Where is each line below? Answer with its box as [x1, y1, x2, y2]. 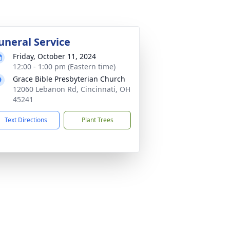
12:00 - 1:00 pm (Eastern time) [13, 62, 116, 71]
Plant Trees [81, 116, 113, 124]
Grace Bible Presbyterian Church [13, 74, 125, 84]
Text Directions [5, 116, 47, 124]
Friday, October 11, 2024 [13, 51, 96, 61]
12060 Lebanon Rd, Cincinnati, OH [13, 84, 130, 94]
